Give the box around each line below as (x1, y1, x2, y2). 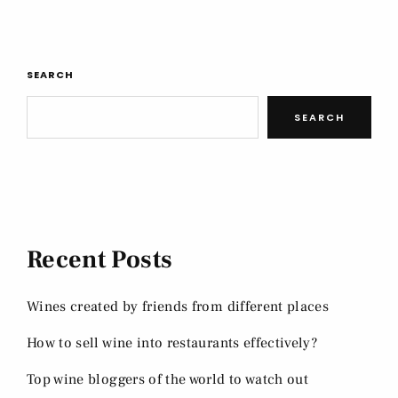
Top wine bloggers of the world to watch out (27, 370, 309, 389)
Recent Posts (27, 243, 173, 276)
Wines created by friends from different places (27, 298, 330, 316)
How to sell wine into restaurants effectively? (27, 334, 318, 353)
